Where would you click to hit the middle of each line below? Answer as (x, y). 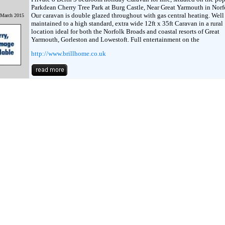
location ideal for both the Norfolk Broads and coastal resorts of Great (125, 31)
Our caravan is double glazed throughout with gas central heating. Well (127, 15)
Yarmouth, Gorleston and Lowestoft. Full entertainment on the (115, 39)
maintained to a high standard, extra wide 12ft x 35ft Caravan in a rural (127, 23)
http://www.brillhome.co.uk (68, 53)
